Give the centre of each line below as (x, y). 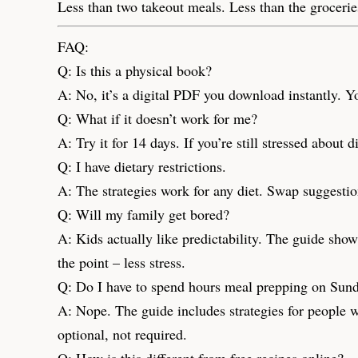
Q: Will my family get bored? (143, 214)
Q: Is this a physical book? (135, 70)
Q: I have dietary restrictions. (142, 166)
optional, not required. (122, 334)
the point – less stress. (121, 262)
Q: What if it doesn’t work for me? (157, 118)
